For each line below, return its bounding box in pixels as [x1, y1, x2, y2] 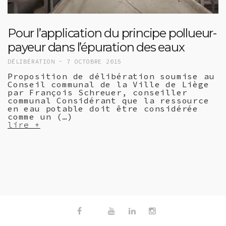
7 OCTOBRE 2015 [67, 58, 122, 66]
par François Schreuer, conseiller [8, 87, 188, 98]
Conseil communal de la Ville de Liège [8, 79, 209, 90]
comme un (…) [8, 111, 73, 122]
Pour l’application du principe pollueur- [8, 26, 216, 41]
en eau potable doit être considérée [8, 103, 198, 114]
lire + [8, 120, 40, 130]
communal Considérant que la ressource [8, 95, 209, 106]
